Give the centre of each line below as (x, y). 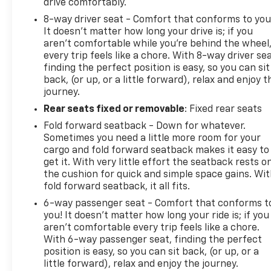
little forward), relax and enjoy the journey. (141, 264)
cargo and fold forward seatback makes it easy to (157, 150)
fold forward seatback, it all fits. (117, 187)
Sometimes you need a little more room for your (152, 138)
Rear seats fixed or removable (114, 109)
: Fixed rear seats (224, 109)
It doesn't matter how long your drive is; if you (149, 32)
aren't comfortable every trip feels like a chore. (152, 228)
